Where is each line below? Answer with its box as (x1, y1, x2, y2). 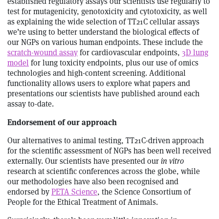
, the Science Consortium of (97, 187, 191, 197)
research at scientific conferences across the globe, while (7, 166, 200, 177)
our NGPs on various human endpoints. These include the (7, 37, 203, 48)
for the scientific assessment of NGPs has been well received (7, 146, 211, 156)
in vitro (161, 156, 184, 167)
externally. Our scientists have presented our (7, 156, 161, 167)
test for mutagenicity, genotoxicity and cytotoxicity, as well (7, 6, 207, 17)
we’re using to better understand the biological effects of (7, 27, 199, 38)
